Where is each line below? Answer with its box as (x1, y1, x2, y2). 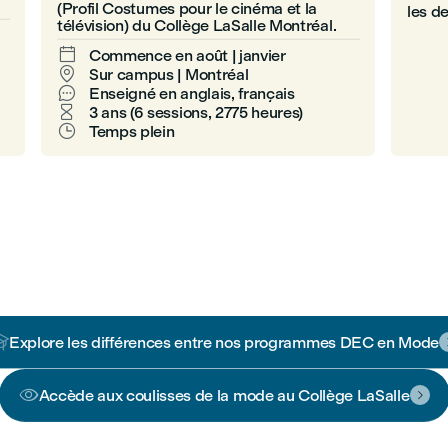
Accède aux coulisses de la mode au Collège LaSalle (38, 385, 410, 405)
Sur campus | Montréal (88, 65, 249, 84)
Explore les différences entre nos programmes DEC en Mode (8, 332, 440, 352)
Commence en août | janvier (88, 46, 286, 65)
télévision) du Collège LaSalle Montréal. (56, 16, 337, 35)
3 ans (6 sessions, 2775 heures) (88, 103, 304, 122)
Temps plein (88, 122, 175, 141)
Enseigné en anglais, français (88, 84, 295, 103)
